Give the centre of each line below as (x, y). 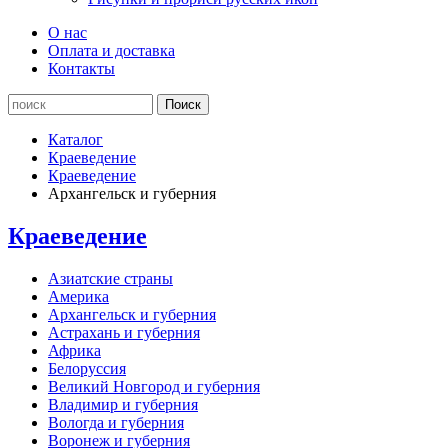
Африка (74, 350)
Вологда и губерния (116, 422)
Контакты (81, 68)
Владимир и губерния (123, 404)
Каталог (75, 139)
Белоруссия (87, 368)
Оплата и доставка (111, 50)
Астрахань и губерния (124, 332)
